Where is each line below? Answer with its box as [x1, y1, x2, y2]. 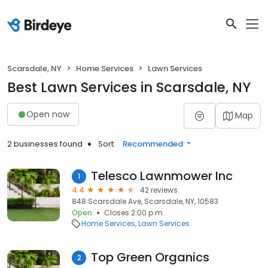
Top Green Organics [91, 249, 209, 266]
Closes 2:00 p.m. [104, 208, 165, 218]
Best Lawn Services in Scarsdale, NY [7, 78, 251, 97]
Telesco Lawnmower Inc [91, 167, 233, 184]
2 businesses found [7, 138, 83, 150]
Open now [26, 108, 69, 120]
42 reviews [140, 185, 178, 195]
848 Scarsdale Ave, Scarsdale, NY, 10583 [72, 196, 218, 206]
